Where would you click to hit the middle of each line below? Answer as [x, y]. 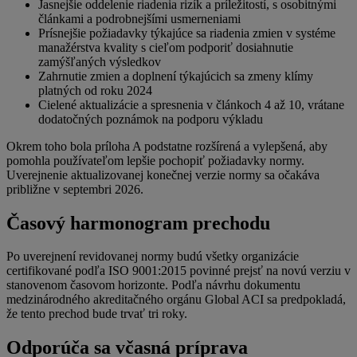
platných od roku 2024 [95, 90]
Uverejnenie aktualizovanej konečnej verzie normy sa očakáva [163, 175]
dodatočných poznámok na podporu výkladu [151, 119]
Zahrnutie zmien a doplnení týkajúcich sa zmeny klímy [176, 76]
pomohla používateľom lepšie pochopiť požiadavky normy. [155, 160]
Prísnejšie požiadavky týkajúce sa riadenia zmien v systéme [187, 33]
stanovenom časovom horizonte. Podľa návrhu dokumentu [153, 285]
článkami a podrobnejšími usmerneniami [139, 18]
